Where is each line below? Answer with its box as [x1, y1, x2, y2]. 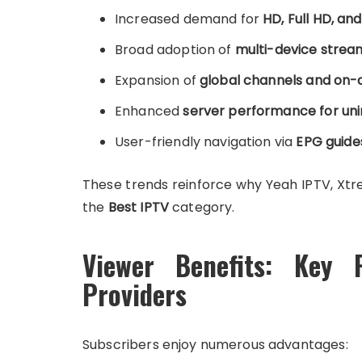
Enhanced [115, 102, 183, 120]
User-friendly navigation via [115, 133, 297, 151]
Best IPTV [107, 198, 169, 217]
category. [168, 198, 235, 217]
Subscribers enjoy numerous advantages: [82, 335, 348, 354]
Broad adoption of [115, 40, 235, 59]
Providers [82, 275, 187, 314]
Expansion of [115, 71, 200, 90]
